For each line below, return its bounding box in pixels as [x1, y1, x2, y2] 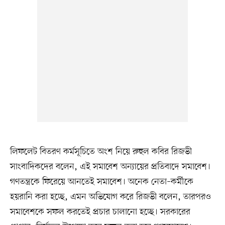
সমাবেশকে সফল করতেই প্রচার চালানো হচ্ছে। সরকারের [10, 206, 190, 218]
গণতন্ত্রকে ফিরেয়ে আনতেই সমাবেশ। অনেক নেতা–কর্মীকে [10, 176, 193, 188]
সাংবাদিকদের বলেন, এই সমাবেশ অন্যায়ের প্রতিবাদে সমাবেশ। [10, 161, 210, 173]
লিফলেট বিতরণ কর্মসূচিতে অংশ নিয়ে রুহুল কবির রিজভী [10, 146, 192, 158]
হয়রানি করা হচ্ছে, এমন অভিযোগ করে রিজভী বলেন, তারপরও [10, 191, 211, 203]
